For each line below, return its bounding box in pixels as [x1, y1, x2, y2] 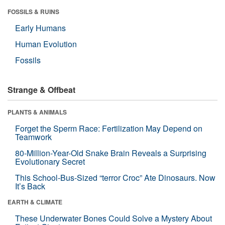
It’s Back [15, 180, 45, 192]
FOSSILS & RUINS [8, 7, 59, 16]
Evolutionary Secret [15, 155, 85, 167]
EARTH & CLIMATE [8, 197, 62, 206]
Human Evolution [15, 38, 77, 50]
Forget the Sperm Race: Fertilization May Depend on [15, 122, 202, 134]
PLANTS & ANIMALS [8, 107, 67, 117]
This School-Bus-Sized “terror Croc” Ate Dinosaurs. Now [15, 171, 215, 183]
